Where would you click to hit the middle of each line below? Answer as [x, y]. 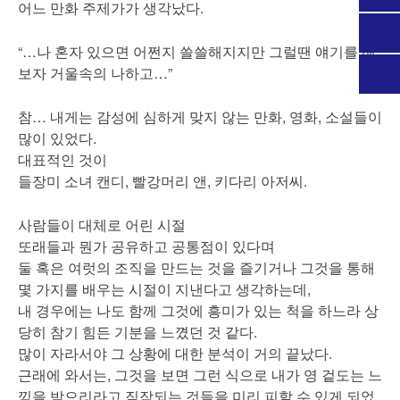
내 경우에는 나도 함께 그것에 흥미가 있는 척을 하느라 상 [198, 310]
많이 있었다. [57, 138]
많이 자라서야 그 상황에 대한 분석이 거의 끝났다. [175, 353]
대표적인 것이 [62, 159]
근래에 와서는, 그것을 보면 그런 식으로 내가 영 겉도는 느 [200, 375]
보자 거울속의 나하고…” [95, 73]
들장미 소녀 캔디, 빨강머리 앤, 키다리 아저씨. [162, 181]
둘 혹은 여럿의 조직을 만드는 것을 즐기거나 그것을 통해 [196, 267]
